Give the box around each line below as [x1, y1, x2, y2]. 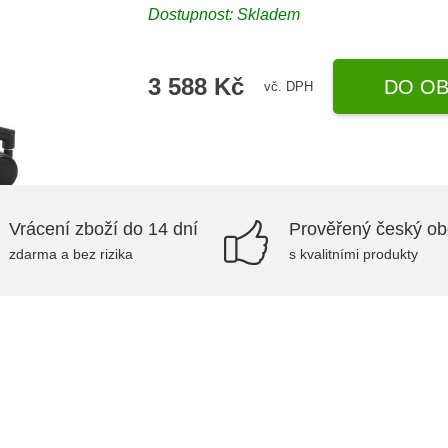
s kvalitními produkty [289, 246, 418, 262]
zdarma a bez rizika [9, 246, 133, 262]
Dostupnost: [148, 6, 238, 23]
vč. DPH [264, 78, 314, 94]
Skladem [237, 6, 301, 23]
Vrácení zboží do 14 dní [9, 219, 198, 239]
